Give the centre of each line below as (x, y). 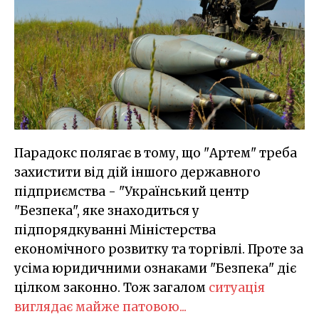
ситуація (237, 288)
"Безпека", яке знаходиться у (107, 211)
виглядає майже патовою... (100, 307)
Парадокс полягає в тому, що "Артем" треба (156, 153)
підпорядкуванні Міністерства (115, 230)
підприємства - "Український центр (132, 192)
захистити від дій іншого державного (137, 173)
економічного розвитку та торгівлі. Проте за (159, 250)
